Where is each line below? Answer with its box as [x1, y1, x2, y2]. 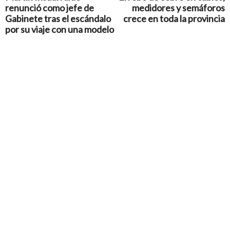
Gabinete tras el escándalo [5, 13, 111, 25]
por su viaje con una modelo [5, 24, 114, 35]
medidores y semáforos [132, 2, 225, 14]
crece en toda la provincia [123, 13, 225, 25]
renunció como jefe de [5, 2, 94, 14]
